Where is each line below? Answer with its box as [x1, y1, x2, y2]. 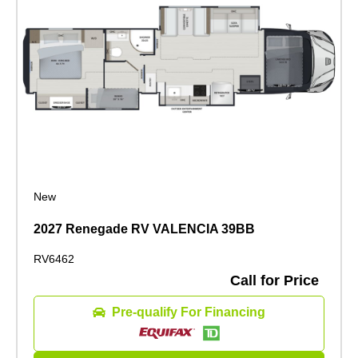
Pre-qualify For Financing [112, 305, 265, 320]
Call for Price [230, 272, 319, 289]
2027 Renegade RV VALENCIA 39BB [34, 222, 255, 237]
